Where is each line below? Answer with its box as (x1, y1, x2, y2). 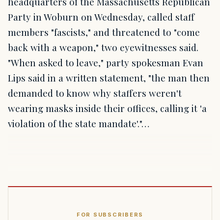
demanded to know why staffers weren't (8, 86, 182, 100)
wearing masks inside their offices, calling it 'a (8, 102, 207, 115)
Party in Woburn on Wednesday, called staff (8, 10, 194, 24)
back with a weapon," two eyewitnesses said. (8, 41, 198, 54)
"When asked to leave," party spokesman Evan (8, 56, 203, 69)
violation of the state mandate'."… (8, 117, 149, 130)
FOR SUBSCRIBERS (76, 211, 144, 219)
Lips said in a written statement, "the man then (8, 71, 210, 84)
